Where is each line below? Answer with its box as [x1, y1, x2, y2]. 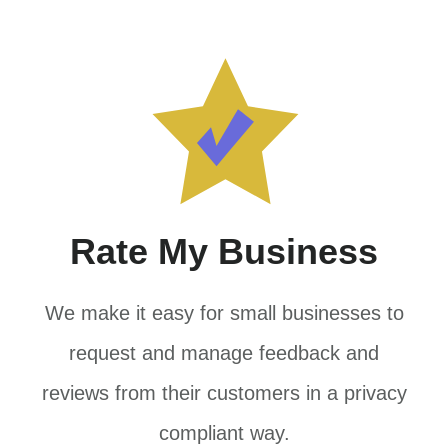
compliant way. [158, 421, 290, 444]
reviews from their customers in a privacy [41, 381, 407, 404]
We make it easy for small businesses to [44, 301, 404, 324]
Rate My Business [70, 230, 378, 272]
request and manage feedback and [69, 341, 379, 364]
